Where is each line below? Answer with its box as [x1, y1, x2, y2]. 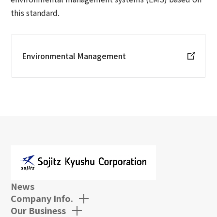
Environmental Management [22, 50, 126, 62]
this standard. [11, 7, 60, 19]
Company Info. [11, 191, 74, 204]
